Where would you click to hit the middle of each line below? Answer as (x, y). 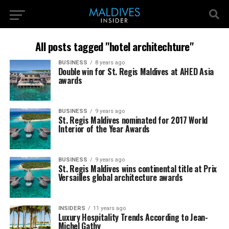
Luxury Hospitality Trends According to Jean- (133, 217)
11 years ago (109, 208)
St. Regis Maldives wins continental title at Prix (137, 169)
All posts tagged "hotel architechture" (114, 46)
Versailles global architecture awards (120, 177)
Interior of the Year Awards (104, 129)
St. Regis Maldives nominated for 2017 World (133, 120)
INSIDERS (72, 208)
